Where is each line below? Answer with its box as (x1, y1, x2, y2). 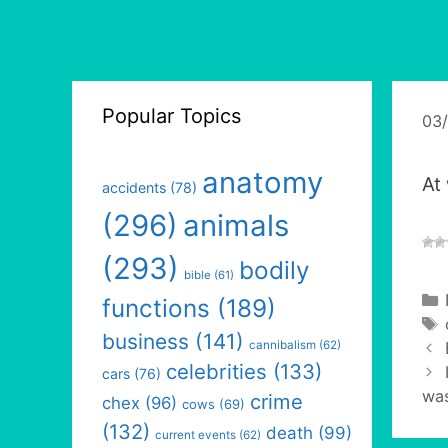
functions (102, 293, 210, 323)
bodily (239, 255, 310, 285)
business (102, 329, 189, 354)
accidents (102, 179, 166, 196)
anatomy (202, 165, 323, 200)
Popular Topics (102, 104, 241, 128)
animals (183, 208, 289, 243)
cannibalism (249, 338, 316, 352)
